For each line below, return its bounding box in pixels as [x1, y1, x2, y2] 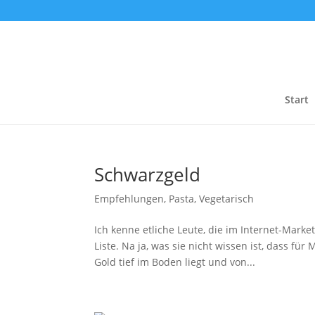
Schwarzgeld [94, 162, 201, 187]
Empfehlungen [94, 192, 165, 205]
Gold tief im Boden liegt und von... [94, 255, 256, 269]
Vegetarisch [199, 192, 255, 205]
